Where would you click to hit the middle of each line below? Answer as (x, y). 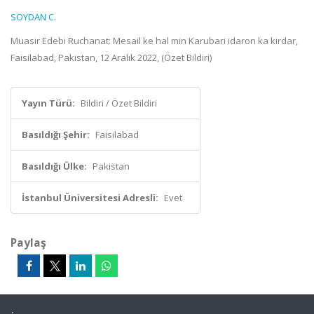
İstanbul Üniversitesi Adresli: (90, 198)
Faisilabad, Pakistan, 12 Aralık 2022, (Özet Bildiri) (111, 57)
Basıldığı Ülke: (54, 166)
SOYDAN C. (33, 17)
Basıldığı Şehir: (56, 135)
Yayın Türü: (48, 103)
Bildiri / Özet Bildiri (119, 103)
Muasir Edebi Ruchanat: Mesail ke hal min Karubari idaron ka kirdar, (154, 41)
